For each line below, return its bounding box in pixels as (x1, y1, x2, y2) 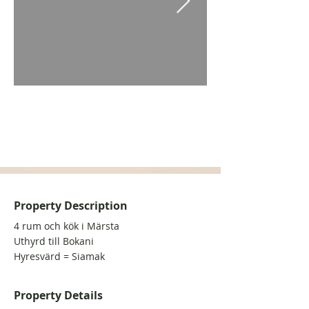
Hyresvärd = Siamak (14, 250, 105, 263)
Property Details (14, 288, 103, 303)
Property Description (14, 198, 128, 213)
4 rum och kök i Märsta (14, 219, 119, 232)
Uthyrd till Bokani (14, 235, 94, 248)
